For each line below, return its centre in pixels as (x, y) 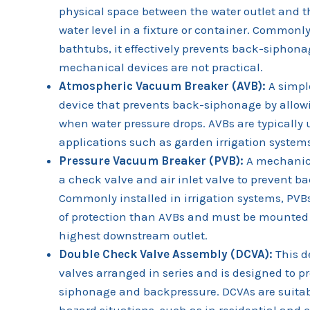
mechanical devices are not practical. (161, 67)
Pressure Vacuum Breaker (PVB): (151, 160)
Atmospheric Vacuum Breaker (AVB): (162, 85)
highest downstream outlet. (133, 235)
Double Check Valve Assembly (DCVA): (166, 254)
